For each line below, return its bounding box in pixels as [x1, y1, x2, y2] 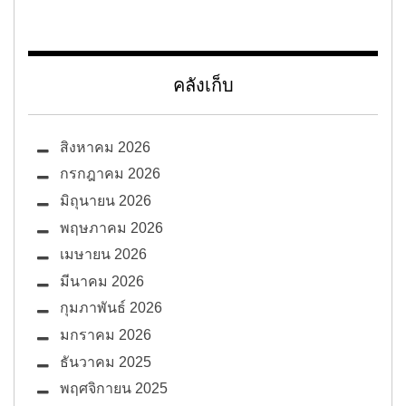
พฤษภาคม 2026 [60, 219, 163, 236]
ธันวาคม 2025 [60, 353, 151, 370]
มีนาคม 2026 [60, 273, 144, 289]
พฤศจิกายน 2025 [60, 381, 168, 397]
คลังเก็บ [172, 74, 234, 95]
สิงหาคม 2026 [60, 139, 150, 155]
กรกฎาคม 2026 [60, 166, 160, 182]
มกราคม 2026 [60, 326, 151, 343]
